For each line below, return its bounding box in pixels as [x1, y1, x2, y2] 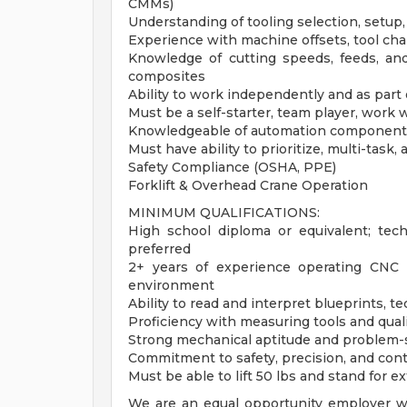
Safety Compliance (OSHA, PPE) [128, 159, 336, 175]
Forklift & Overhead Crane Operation [128, 177, 368, 194]
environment [128, 277, 214, 293]
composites [128, 68, 205, 84]
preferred [128, 241, 191, 257]
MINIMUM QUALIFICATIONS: [128, 204, 320, 221]
